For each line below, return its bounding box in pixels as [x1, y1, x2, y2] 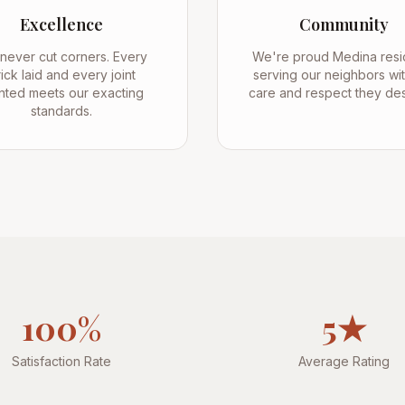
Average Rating [297, 353, 390, 369]
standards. [31, 103, 92, 118]
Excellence [20, 14, 103, 35]
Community [298, 14, 389, 35]
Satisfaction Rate [12, 353, 111, 369]
